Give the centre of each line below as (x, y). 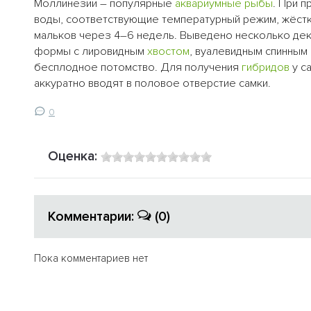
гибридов (266, 68)
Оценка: (74, 157)
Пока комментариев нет (91, 258)
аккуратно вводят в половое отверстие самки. (152, 84)
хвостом (168, 52)
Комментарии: (93, 217)
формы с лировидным (91, 52)
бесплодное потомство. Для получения (138, 68)
